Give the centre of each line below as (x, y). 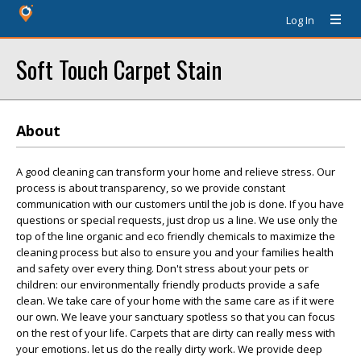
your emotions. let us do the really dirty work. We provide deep (169, 349)
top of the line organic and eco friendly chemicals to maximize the (176, 236)
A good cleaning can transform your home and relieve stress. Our (176, 172)
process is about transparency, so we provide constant (151, 188)
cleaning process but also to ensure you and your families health (175, 252)
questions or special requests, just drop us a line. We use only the (177, 220)
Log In (300, 20)
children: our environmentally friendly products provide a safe (168, 284)
